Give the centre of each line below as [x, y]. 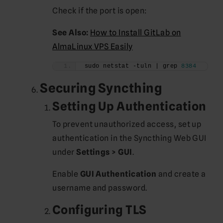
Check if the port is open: [100, 10]
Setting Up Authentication [130, 106]
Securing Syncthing [101, 88]
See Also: [70, 32]
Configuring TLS [100, 210]
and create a [181, 174]
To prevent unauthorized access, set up [127, 124]
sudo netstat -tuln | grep [133, 66]
